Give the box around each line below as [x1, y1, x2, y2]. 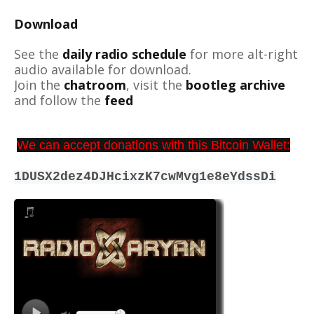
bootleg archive [186, 76, 285, 93]
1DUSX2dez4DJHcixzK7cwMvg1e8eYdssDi [14, 169, 276, 184]
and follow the [14, 91, 104, 109]
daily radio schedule [62, 45, 186, 62]
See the [14, 45, 59, 62]
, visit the [126, 76, 182, 93]
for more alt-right [186, 45, 298, 62]
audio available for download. [14, 60, 191, 78]
